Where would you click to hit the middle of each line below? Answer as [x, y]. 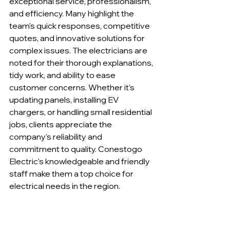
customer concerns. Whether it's [73, 87]
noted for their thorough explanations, [82, 62]
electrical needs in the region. [65, 186]
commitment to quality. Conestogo [76, 149]
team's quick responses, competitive [80, 25]
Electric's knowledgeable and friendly [80, 161]
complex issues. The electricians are [79, 50]
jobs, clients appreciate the [61, 124]
